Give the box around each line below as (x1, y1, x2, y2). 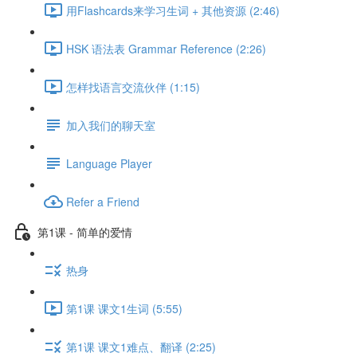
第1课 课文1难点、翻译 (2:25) (66, 338, 216, 355)
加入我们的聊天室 (66, 116, 155, 133)
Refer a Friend (66, 193, 139, 210)
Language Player (66, 155, 152, 171)
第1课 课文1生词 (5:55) (66, 300, 182, 316)
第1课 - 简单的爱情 (37, 223, 132, 240)
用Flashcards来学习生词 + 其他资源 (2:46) (66, 2, 280, 18)
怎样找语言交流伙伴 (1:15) (66, 78, 200, 95)
